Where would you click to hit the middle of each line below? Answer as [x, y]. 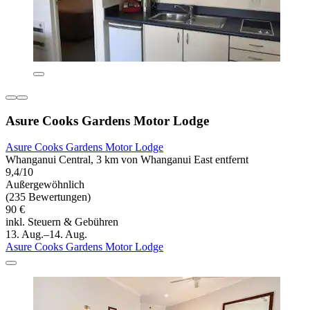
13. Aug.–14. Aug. [46, 235]
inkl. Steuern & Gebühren [62, 222]
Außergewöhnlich [45, 185]
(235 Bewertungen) [48, 197]
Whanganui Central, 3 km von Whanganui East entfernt [127, 160]
